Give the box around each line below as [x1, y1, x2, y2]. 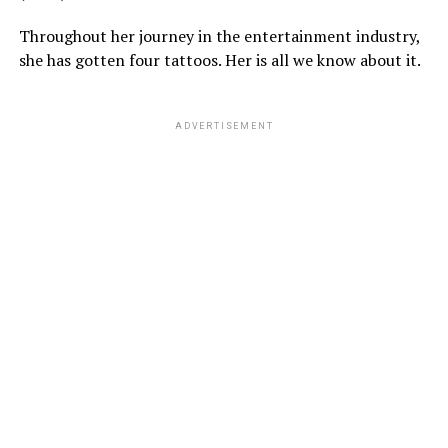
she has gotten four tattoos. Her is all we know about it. [18, 49, 421, 72]
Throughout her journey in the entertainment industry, [18, 25, 420, 48]
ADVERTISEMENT [174, 121, 274, 132]
